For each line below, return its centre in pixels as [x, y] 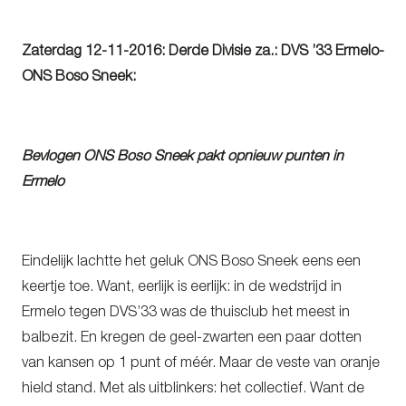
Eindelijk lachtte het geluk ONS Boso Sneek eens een [191, 262]
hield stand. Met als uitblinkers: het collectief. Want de [193, 389]
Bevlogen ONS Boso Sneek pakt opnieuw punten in [183, 157]
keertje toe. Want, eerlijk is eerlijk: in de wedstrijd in [182, 288]
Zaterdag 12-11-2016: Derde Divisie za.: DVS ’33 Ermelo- [203, 52]
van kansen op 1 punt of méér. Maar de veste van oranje [201, 364]
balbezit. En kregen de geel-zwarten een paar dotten [192, 338]
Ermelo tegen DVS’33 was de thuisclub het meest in [186, 313]
